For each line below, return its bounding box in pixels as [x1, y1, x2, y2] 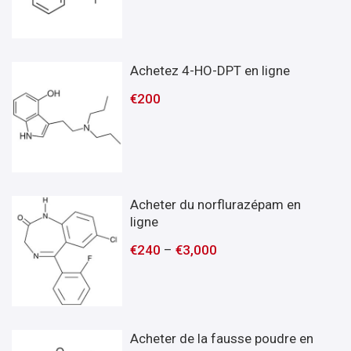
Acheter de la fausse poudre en [130, 330, 314, 346]
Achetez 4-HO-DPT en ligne [130, 62, 291, 78]
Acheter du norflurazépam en [130, 196, 302, 212]
